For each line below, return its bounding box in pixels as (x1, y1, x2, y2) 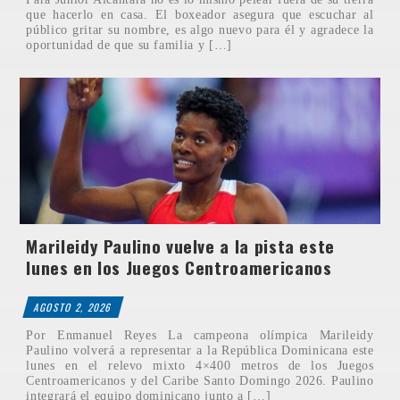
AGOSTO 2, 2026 (32, 299, 114, 314)
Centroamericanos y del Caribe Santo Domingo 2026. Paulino (26, 372, 374, 387)
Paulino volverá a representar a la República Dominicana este (26, 342, 374, 357)
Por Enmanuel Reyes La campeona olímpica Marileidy (26, 327, 374, 342)
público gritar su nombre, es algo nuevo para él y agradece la (26, 21, 374, 37)
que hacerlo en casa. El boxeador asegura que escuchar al (26, 6, 374, 21)
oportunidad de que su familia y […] (26, 37, 232, 52)
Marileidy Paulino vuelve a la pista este (26, 232, 336, 259)
